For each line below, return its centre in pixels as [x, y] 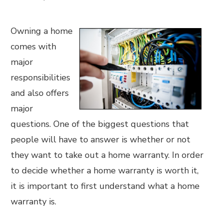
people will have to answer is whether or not [101, 139]
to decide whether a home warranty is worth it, [105, 170]
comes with [34, 46]
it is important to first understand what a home [105, 186]
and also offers [40, 93]
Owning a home [42, 31]
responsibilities [41, 77]
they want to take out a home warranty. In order [107, 155]
